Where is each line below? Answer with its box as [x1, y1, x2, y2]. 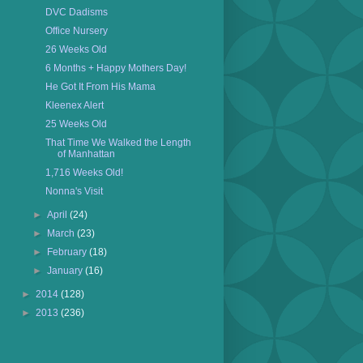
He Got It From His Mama [45, 81, 156, 92]
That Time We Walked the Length [45, 137, 191, 148]
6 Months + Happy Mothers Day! [45, 62, 186, 74]
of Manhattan [57, 148, 115, 160]
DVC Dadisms [45, 6, 108, 18]
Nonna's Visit [45, 186, 103, 197]
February [47, 246, 90, 258]
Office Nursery [45, 25, 108, 36]
